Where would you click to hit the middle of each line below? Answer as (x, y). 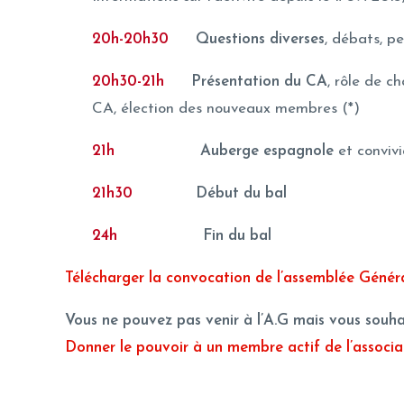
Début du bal (237, 193)
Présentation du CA (259, 81)
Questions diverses (260, 39)
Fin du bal (237, 235)
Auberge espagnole (267, 151)
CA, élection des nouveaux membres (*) (226, 108)
